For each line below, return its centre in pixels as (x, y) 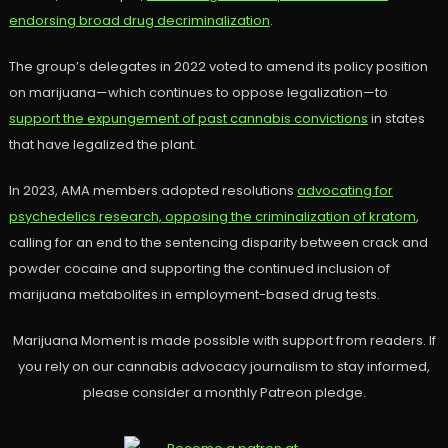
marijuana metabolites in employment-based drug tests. (194, 295)
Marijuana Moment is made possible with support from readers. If (224, 341)
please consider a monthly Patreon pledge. (224, 393)
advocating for (344, 191)
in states (396, 119)
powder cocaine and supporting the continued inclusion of (199, 269)
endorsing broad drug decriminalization (139, 21)
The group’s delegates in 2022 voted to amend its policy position (218, 67)
